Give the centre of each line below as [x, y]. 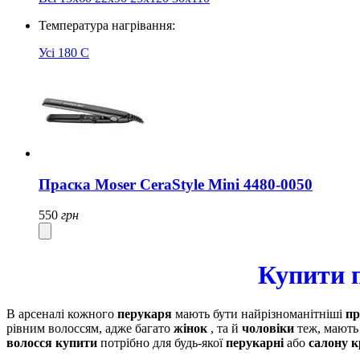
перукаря [145, 314]
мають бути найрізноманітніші [259, 314]
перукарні [255, 343]
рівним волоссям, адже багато [90, 329]
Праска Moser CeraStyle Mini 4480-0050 [176, 184]
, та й [225, 329]
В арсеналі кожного [62, 314]
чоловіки [268, 329]
